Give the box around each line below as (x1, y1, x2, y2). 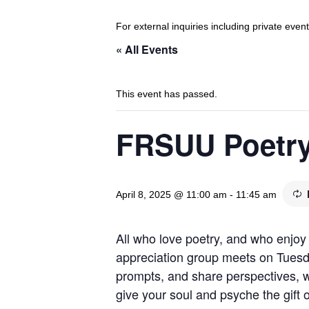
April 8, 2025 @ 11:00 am (116, 189, 227, 201)
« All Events (116, 41, 178, 58)
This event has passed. (116, 88, 217, 100)
